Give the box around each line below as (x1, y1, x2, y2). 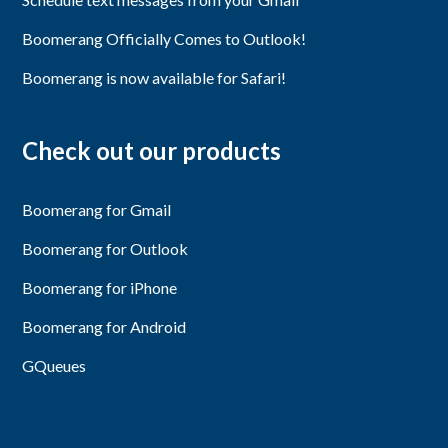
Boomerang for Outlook (22, 238, 189, 258)
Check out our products (22, 135, 282, 165)
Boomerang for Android (22, 316, 187, 336)
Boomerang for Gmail (22, 199, 172, 219)
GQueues (22, 355, 87, 375)
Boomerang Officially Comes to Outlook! (22, 28, 307, 48)
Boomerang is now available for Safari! (22, 67, 287, 87)
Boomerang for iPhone (22, 277, 178, 297)
